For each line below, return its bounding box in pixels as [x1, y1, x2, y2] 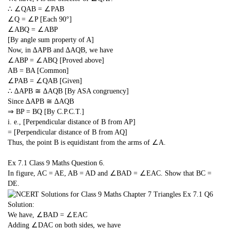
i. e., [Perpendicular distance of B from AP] [8, 118, 136, 126]
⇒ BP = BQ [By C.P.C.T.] [8, 108, 84, 116]
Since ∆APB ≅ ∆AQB [8, 98, 74, 106]
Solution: [8, 200, 34, 208]
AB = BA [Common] [8, 67, 69, 75]
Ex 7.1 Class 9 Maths [8, 159, 69, 167]
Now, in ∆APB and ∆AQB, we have [8, 46, 113, 54]
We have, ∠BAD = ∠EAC [8, 210, 87, 219]
